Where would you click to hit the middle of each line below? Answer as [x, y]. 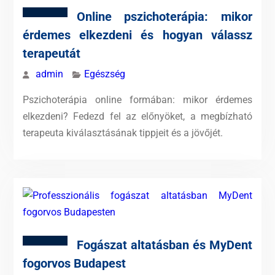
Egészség [104, 74]
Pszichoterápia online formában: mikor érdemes [137, 100]
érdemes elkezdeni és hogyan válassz [137, 35]
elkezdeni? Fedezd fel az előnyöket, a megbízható [137, 116]
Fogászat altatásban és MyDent [165, 245]
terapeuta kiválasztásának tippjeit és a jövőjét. [122, 133]
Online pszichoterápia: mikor [165, 17]
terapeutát [51, 53]
